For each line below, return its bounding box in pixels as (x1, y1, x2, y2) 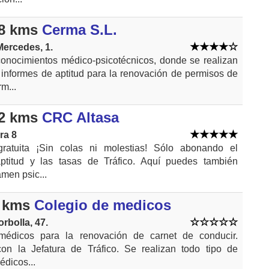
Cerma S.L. (42, 22, 117, 38)
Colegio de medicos (34, 197, 171, 213)
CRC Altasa (42, 109, 119, 125)
